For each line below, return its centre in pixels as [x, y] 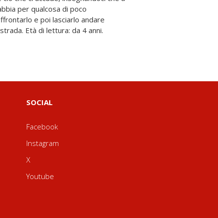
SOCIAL [39, 102]
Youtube [40, 176]
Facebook [42, 127]
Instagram [42, 143]
